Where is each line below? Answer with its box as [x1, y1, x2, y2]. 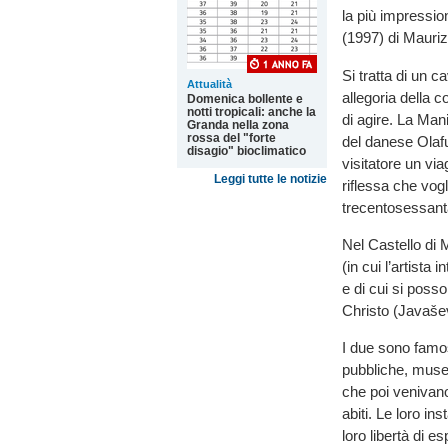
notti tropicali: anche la [187, 105, 316, 119]
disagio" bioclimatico [187, 144, 306, 158]
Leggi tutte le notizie [214, 172, 327, 186]
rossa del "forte [187, 131, 276, 145]
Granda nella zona [187, 118, 289, 132]
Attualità [187, 78, 232, 90]
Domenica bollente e [187, 92, 303, 106]
